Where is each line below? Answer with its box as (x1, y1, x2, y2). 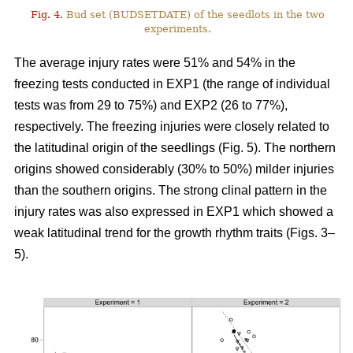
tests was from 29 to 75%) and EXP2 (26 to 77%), (14, 98, 288, 113)
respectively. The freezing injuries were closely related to (14, 120, 329, 134)
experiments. (143, 23, 211, 35)
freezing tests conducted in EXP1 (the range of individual (14, 77, 330, 91)
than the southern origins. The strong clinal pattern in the (14, 184, 327, 198)
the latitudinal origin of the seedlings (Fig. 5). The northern (14, 141, 336, 155)
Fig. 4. (30, 9, 63, 21)
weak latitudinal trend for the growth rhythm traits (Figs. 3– (14, 226, 335, 240)
